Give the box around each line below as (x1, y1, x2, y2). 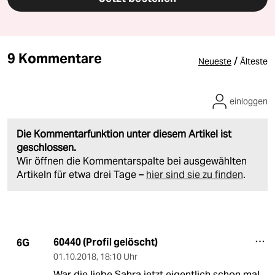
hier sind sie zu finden (146, 168, 243, 182)
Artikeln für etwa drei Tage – (17, 168, 146, 182)
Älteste (240, 56, 268, 68)
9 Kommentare (7, 50, 102, 68)
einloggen (230, 96, 268, 107)
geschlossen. (17, 141, 76, 155)
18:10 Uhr (99, 251, 137, 263)
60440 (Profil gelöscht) (53, 236, 158, 249)
